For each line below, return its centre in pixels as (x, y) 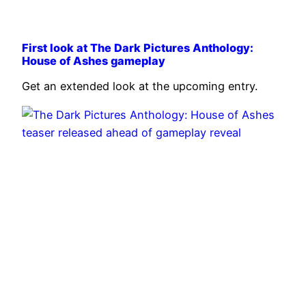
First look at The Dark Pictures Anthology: (138, 48)
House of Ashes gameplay (94, 61)
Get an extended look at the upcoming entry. (140, 86)
